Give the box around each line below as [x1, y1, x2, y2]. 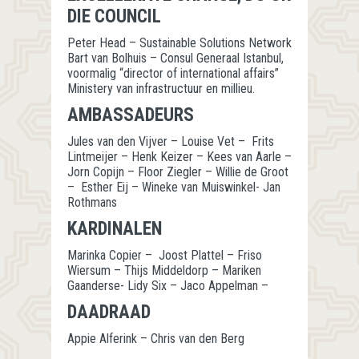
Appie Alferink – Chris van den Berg [67, 331, 244, 346]
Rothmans [67, 195, 117, 210]
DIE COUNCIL [67, 6, 161, 27]
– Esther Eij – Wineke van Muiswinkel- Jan [67, 179, 280, 195]
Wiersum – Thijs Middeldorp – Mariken [67, 263, 261, 278]
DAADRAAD [67, 301, 151, 323]
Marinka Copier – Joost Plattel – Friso [67, 248, 262, 263]
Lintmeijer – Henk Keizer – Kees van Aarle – [67, 149, 292, 164]
